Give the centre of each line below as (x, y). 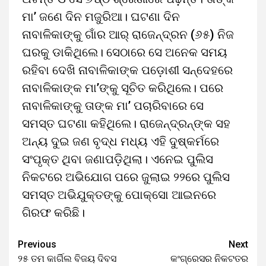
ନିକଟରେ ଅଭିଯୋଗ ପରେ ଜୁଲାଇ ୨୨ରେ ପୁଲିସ (126, 177)
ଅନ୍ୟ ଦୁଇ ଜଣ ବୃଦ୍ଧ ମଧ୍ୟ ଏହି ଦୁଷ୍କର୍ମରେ (121, 141)
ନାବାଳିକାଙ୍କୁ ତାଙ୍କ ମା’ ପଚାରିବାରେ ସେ (113, 106)
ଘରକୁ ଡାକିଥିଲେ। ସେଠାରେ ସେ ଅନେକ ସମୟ (125, 52)
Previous (37, 244)
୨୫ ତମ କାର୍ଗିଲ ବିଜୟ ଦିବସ (67, 259)
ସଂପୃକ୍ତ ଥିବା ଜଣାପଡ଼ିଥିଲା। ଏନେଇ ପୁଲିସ (118, 159)
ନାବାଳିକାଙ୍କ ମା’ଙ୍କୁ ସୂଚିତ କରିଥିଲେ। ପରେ (123, 88)
